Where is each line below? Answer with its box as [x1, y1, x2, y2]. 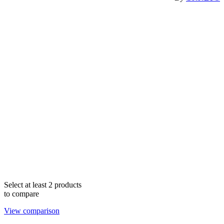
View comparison [4, 206, 59, 215]
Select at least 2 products [4, 180, 81, 189]
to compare [4, 189, 39, 198]
